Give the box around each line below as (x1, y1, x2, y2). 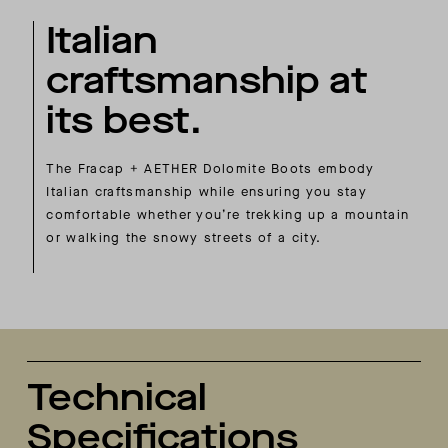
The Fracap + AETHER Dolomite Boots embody (46, 159, 375, 177)
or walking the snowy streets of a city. (46, 228, 322, 246)
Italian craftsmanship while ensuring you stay (46, 182, 367, 200)
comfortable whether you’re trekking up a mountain (46, 205, 410, 223)
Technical (27, 372, 208, 422)
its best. (46, 95, 203, 145)
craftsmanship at (46, 55, 369, 105)
